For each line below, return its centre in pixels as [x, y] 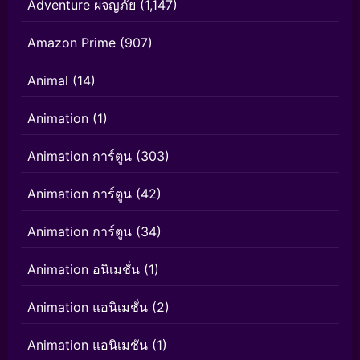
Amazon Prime [72, 43]
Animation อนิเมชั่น [84, 269]
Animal [48, 80]
